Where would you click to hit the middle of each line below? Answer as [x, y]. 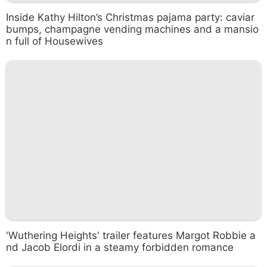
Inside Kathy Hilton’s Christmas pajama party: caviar [130, 17]
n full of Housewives [55, 41]
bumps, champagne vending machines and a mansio [132, 29]
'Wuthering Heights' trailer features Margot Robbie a [131, 235]
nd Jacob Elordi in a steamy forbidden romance [120, 247]
